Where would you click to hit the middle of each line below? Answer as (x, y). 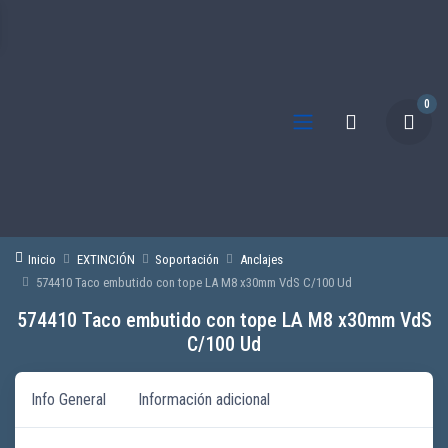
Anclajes (261, 259)
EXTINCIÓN (105, 259)
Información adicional (204, 399)
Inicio (42, 259)
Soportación (187, 259)
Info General (68, 399)
